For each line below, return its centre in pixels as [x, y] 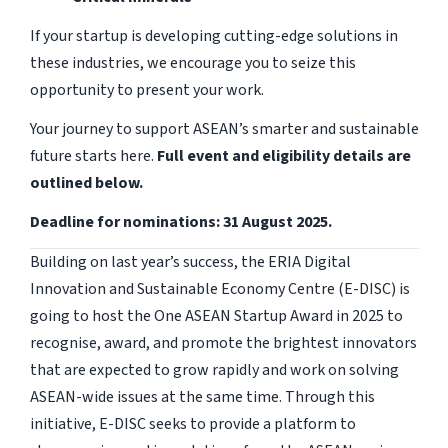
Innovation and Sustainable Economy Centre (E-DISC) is [219, 288]
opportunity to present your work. [146, 89]
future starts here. [93, 155]
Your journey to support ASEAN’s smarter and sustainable [224, 128]
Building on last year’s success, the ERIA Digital [190, 261]
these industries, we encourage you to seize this [192, 62]
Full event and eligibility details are [283, 155]
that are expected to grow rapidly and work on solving [214, 369]
